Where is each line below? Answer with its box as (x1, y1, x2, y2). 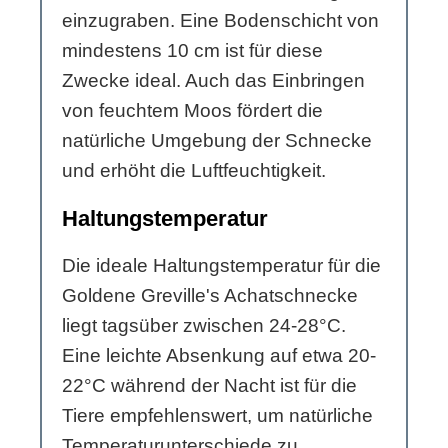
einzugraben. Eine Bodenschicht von (62, 10, 379, 32)
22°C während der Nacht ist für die (62, 375, 357, 397)
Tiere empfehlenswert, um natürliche (62, 405, 373, 427)
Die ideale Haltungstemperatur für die (62, 255, 381, 277)
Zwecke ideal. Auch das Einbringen (62, 70, 365, 92)
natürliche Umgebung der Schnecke (62, 130, 372, 152)
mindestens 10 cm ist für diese (62, 40, 323, 62)
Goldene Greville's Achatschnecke (62, 285, 358, 307)
